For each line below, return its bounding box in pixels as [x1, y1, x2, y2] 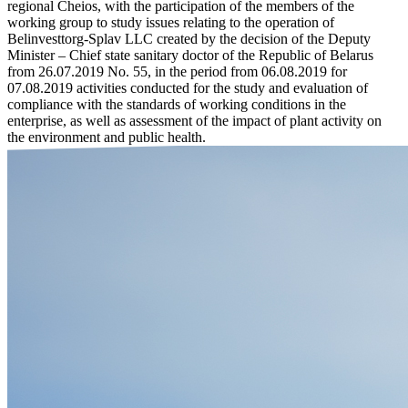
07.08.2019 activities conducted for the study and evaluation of [7, 79, 368, 96]
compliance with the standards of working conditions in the [7, 96, 346, 112]
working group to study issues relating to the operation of [7, 14, 334, 30]
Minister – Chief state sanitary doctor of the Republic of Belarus [7, 46, 373, 63]
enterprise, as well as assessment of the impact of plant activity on [7, 112, 382, 128]
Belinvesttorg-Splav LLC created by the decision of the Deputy [7, 30, 371, 46]
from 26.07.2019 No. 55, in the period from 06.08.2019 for [7, 63, 347, 79]
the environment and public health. [7, 128, 206, 145]
